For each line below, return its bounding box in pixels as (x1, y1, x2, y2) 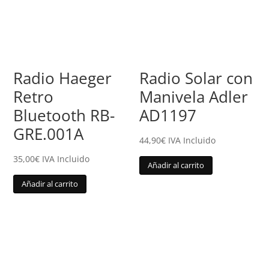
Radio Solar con (139, 67, 253, 89)
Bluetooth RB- (13, 104, 115, 126)
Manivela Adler (139, 85, 249, 107)
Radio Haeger (13, 67, 112, 89)
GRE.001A (13, 122, 84, 145)
